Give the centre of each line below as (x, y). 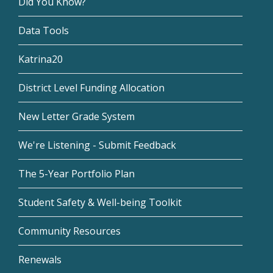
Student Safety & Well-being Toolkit (100, 202)
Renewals (40, 259)
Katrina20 (41, 59)
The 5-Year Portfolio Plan (76, 173)
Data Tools (44, 30)
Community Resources (69, 231)
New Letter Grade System (76, 116)
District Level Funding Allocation (91, 87)
